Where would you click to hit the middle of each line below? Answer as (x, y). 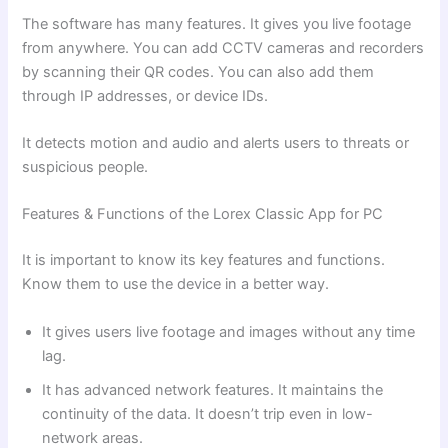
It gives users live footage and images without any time (229, 331)
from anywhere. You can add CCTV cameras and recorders (223, 47)
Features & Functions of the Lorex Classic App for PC (203, 214)
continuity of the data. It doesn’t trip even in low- (208, 413)
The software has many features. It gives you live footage (217, 23)
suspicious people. (85, 166)
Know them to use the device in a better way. (176, 284)
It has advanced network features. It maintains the (213, 389)
